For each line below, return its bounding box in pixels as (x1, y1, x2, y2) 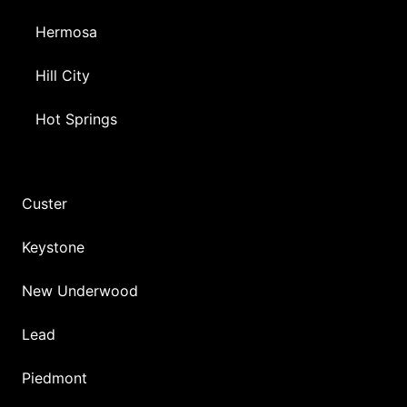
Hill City (35, 66, 90, 85)
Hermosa (35, 23, 97, 42)
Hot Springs (35, 110, 117, 129)
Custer (22, 194, 67, 213)
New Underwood (22, 282, 138, 301)
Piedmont (22, 369, 87, 388)
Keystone (22, 238, 84, 257)
